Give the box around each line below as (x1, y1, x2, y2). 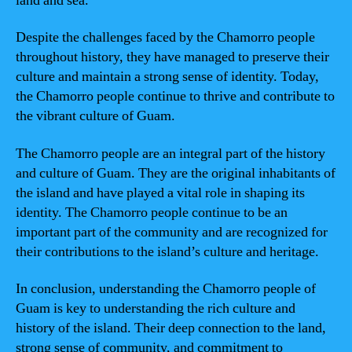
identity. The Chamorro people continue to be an (16, 203, 288, 222)
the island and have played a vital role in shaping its (16, 183, 305, 202)
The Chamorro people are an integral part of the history (16, 144, 325, 163)
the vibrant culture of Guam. (16, 107, 175, 125)
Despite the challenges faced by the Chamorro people (16, 28, 315, 46)
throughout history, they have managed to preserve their (16, 48, 329, 66)
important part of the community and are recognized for (16, 222, 328, 241)
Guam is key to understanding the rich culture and (16, 299, 295, 317)
